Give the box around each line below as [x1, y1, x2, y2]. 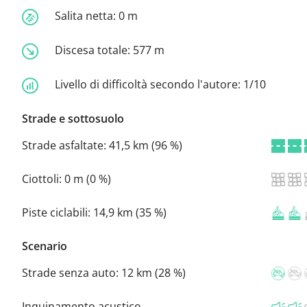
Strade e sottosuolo [22, 110, 124, 126]
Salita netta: [55, 8, 119, 24]
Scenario [22, 238, 67, 254]
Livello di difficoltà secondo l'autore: [55, 76, 243, 92]
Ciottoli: [22, 171, 64, 186]
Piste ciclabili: [22, 204, 93, 220]
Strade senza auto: [22, 265, 121, 280]
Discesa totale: [55, 42, 133, 58]
